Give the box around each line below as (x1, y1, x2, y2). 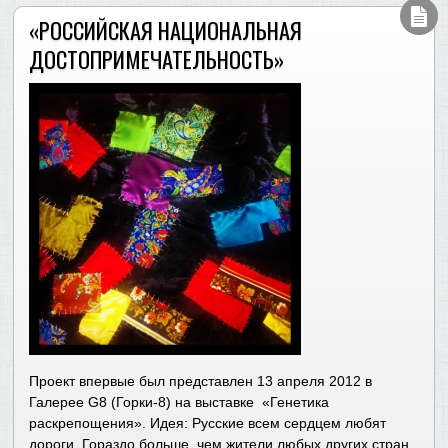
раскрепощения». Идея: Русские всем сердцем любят (29, 415, 387, 432)
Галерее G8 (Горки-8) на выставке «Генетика (29, 394, 330, 411)
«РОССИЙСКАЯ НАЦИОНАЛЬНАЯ (29, 13, 303, 47)
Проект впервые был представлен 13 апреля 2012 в (29, 373, 373, 390)
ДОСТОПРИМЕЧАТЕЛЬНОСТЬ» (29, 42, 285, 76)
